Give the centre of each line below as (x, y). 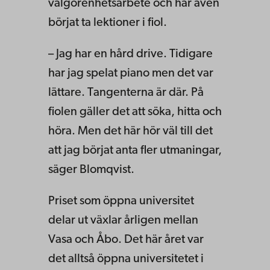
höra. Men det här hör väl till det (130, 132)
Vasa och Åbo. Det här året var (126, 240)
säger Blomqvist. (91, 170)
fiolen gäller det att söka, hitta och (135, 112)
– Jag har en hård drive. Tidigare (130, 55)
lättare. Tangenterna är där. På (126, 93)
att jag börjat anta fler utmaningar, (135, 151)
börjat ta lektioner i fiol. (108, 23)
